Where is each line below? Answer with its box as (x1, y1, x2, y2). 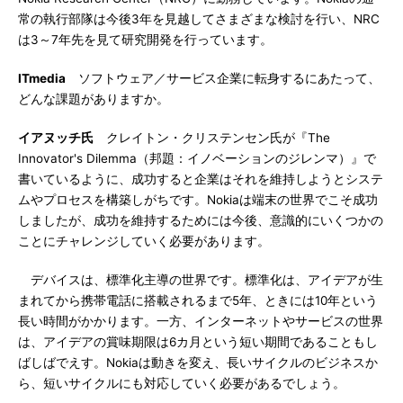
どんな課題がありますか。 (18, 92, 169, 106)
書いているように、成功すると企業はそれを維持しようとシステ (18, 172, 383, 186)
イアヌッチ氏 (18, 130, 94, 145)
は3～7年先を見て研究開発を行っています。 (18, 32, 273, 47)
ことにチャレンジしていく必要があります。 (18, 234, 270, 248)
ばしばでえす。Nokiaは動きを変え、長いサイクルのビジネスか (18, 355, 378, 370)
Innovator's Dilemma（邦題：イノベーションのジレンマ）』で (18, 151, 376, 166)
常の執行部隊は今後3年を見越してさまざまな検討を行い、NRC (18, 12, 380, 26)
